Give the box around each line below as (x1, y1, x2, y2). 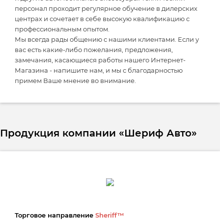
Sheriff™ (95, 211, 124, 219)
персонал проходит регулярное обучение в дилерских (15, 4, 197, 12)
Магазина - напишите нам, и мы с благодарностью (15, 66, 183, 74)
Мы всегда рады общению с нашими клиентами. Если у (15, 35, 199, 43)
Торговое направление (15, 211, 95, 219)
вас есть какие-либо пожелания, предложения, (15, 46, 173, 54)
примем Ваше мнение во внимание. (15, 77, 136, 84)
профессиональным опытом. (15, 25, 110, 33)
